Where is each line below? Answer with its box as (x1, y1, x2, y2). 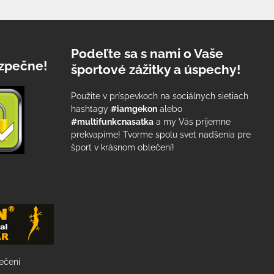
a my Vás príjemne (154, 117, 231, 127)
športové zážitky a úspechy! (71, 62, 241, 77)
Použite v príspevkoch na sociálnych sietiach (71, 91, 249, 101)
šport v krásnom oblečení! (71, 143, 175, 152)
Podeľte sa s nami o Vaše (71, 46, 224, 61)
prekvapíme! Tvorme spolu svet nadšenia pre (71, 130, 251, 139)
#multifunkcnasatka (71, 117, 154, 127)
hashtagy (71, 104, 111, 114)
